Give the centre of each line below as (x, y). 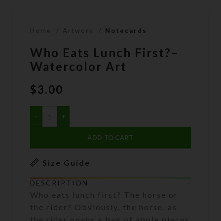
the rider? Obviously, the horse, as (104, 207)
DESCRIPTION (59, 183)
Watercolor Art (79, 67)
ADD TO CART (110, 138)
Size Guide (67, 162)
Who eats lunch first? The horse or (104, 195)
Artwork (80, 31)
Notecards (126, 31)
